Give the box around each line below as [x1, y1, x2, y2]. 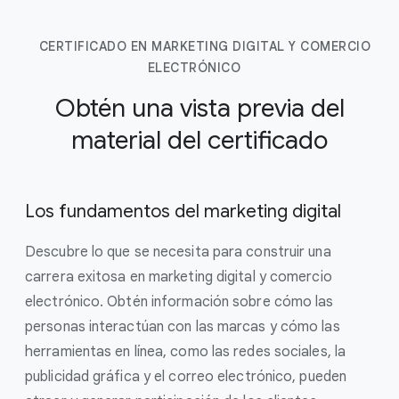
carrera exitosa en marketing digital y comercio [25, 268, 332, 286]
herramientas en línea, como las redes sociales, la [25, 343, 346, 361]
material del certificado [71, 125, 328, 156]
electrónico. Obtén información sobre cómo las [25, 293, 334, 311]
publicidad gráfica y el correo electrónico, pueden [25, 368, 347, 386]
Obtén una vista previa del [54, 93, 345, 124]
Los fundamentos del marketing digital [25, 200, 341, 223]
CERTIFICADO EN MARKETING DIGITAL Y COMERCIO [38, 38, 371, 54]
